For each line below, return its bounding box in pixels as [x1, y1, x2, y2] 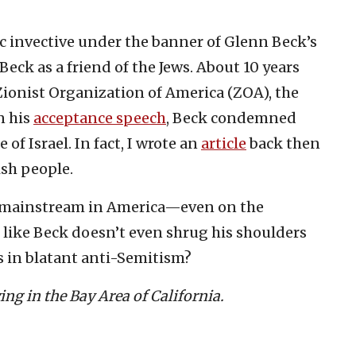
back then [246, 133, 320, 153]
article [201, 133, 246, 153]
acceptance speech [33, 108, 166, 127]
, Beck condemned [166, 108, 296, 127]
